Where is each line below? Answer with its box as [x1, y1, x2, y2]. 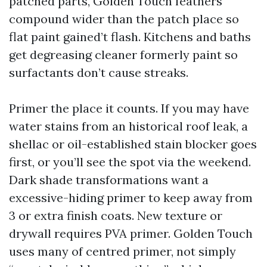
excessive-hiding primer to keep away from [9, 190, 253, 205]
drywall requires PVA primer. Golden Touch [9, 226, 253, 241]
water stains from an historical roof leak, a [9, 119, 248, 133]
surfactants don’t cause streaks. [9, 65, 188, 80]
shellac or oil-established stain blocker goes [9, 136, 257, 151]
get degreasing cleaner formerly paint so [9, 47, 238, 62]
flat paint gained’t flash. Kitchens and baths [9, 29, 251, 44]
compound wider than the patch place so [9, 11, 239, 26]
